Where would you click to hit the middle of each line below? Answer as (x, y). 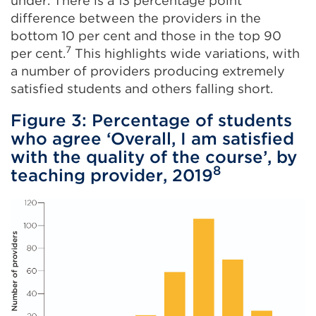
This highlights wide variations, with (186, 53)
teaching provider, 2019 (112, 175)
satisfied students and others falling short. (142, 88)
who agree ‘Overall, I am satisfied (152, 138)
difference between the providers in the (136, 18)
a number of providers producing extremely (148, 71)
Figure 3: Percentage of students (151, 120)
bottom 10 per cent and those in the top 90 (146, 35)
